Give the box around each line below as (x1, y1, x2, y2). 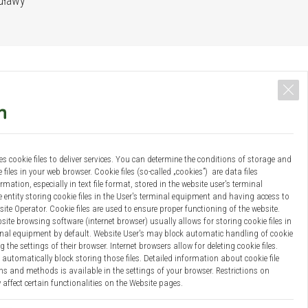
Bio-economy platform (60, 226, 148, 238)
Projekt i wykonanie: (125, 273, 198, 284)
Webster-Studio (198, 273, 252, 284)
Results (10, 226, 40, 238)
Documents (211, 226, 256, 238)
